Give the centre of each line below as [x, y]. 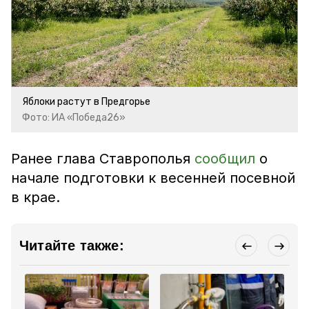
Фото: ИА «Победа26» [74, 118]
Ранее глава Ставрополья [103, 159]
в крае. [36, 197]
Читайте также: [72, 246]
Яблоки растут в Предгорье [86, 102]
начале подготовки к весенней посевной [153, 178]
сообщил [227, 159]
